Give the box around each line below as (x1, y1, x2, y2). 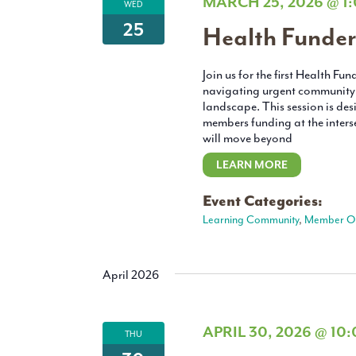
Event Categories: (202, 192, 323, 211)
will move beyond (202, 130, 292, 147)
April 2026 (103, 267, 159, 284)
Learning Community (202, 213, 299, 227)
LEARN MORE (215, 158, 288, 172)
